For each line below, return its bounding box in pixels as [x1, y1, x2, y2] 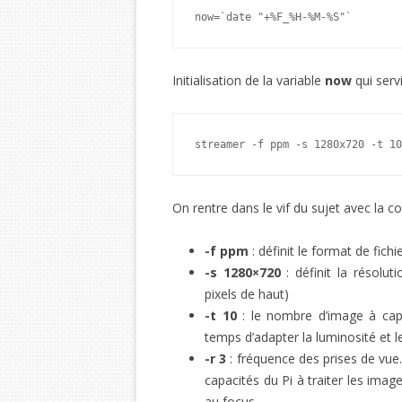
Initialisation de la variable [172, 72, 325, 89]
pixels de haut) [205, 285, 289, 302]
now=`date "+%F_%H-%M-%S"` [195, 11, 352, 23]
